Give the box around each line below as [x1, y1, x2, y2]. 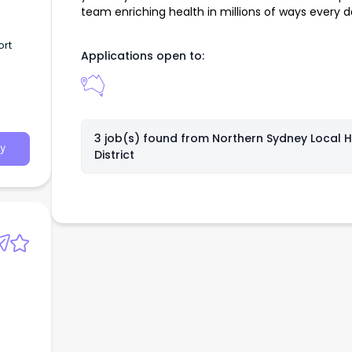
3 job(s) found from [93, 130, 212, 146]
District [93, 146, 134, 163]
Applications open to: [81, 48, 204, 64]
